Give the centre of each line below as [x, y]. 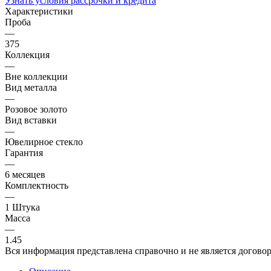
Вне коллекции [36, 76]
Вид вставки [31, 120]
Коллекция [27, 54]
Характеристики [39, 11]
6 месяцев [25, 174]
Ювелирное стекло [44, 142]
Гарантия [24, 152]
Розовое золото [36, 109]
